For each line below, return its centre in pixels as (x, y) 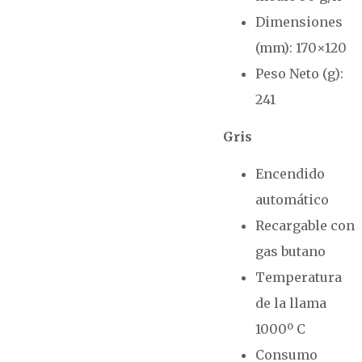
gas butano (291, 251)
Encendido (290, 174)
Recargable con (305, 225)
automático (293, 200)
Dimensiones (299, 22)
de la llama (291, 303)
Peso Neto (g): (300, 74)
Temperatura (299, 277)
